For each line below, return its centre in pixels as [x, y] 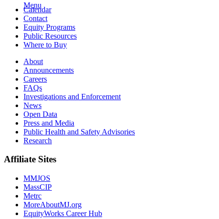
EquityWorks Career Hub [63, 213]
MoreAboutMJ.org [53, 205]
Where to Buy [45, 44]
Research [38, 140]
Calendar [37, 9]
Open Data [40, 114]
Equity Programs [49, 27]
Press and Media [49, 123]
